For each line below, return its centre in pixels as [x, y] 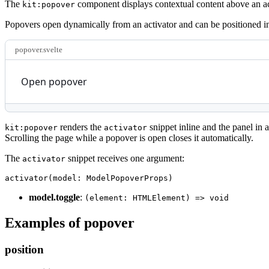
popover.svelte [39, 49]
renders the [81, 127]
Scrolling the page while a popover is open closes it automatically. [129, 138]
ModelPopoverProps [125, 178]
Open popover [54, 81]
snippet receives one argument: [125, 158]
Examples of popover [70, 222]
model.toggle [54, 197]
